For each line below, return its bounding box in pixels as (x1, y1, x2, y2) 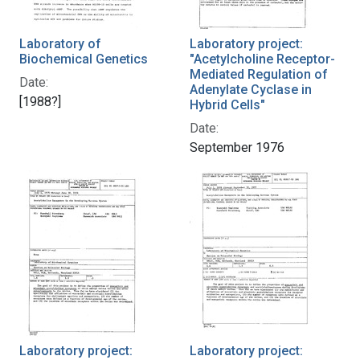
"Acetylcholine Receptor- (190, 51, 335, 67)
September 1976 (190, 139, 284, 155)
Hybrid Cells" (190, 96, 265, 112)
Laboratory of (19, 35, 101, 51)
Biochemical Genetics (19, 51, 148, 67)
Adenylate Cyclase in (190, 81, 312, 97)
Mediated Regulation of (190, 66, 328, 82)
